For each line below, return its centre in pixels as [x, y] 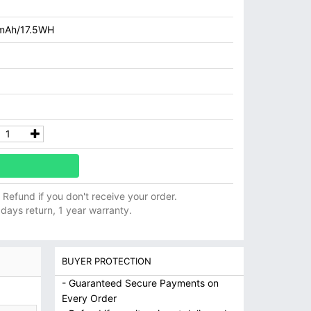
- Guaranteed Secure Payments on [140, 283]
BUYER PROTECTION [106, 261]
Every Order [89, 298]
